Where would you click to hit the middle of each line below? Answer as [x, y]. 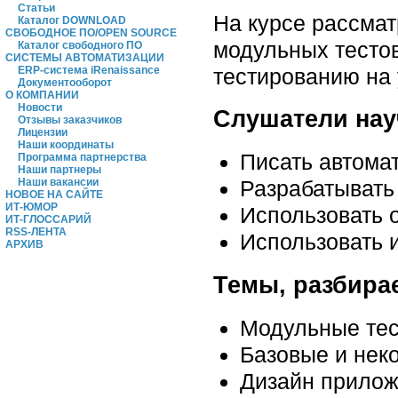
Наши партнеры [60, 170]
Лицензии [43, 132]
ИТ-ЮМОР [32, 207]
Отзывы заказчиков [70, 120]
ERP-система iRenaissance [89, 70]
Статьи [36, 8]
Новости [40, 107]
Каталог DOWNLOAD [72, 20]
